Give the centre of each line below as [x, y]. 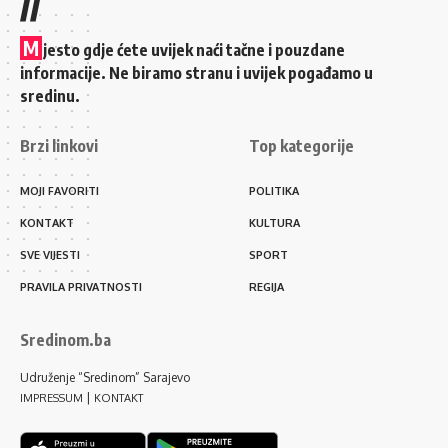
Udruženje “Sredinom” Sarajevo [105, 378]
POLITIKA [274, 191]
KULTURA [274, 223]
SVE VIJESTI [50, 255]
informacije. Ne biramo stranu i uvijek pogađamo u [196, 73]
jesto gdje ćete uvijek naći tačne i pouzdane [194, 50]
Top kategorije [301, 146]
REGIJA [266, 287]
